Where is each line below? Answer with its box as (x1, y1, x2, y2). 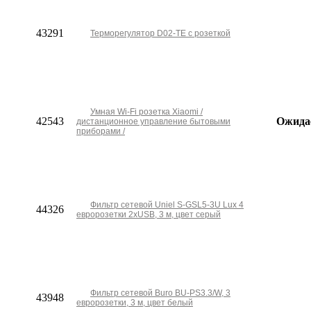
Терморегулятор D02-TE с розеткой (90, 28, 230, 38)
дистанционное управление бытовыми (76, 117, 230, 126)
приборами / (76, 126, 125, 136)
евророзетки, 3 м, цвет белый (76, 298, 193, 308)
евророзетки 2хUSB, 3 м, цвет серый (76, 210, 221, 219)
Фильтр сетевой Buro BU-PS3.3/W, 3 (90, 288, 230, 298)
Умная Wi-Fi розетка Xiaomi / (90, 107, 203, 117)
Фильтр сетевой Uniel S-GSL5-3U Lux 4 (90, 200, 244, 210)
